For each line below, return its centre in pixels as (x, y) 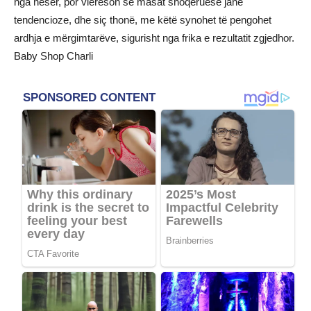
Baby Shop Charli (53, 56)
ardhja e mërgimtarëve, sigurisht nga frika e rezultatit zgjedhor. (154, 38)
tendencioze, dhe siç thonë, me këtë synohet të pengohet (143, 20)
